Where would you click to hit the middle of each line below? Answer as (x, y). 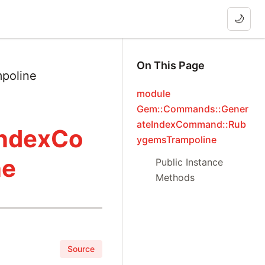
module (154, 93)
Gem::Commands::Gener (193, 109)
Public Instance (190, 162)
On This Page (171, 65)
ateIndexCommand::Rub (192, 124)
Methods (175, 177)
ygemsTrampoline (177, 140)
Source (81, 248)
